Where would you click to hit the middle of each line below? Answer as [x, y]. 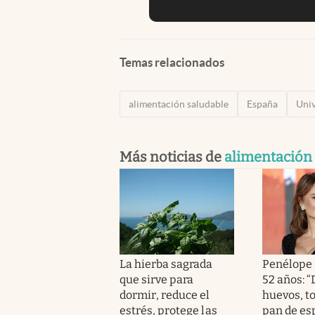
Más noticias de [172, 156]
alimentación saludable [179, 104]
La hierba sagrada [166, 264]
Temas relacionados [172, 62]
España [262, 104]
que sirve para [157, 279]
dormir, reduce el [165, 295]
